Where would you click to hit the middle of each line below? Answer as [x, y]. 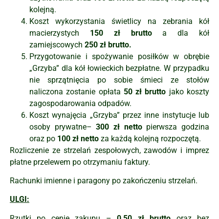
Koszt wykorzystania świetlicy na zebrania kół [119, 21]
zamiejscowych [57, 44]
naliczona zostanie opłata [77, 91]
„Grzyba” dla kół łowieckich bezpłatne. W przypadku [119, 68]
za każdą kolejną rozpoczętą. [150, 138]
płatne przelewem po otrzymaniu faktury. [80, 162]
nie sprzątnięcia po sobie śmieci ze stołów [119, 80]
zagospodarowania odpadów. [80, 103]
